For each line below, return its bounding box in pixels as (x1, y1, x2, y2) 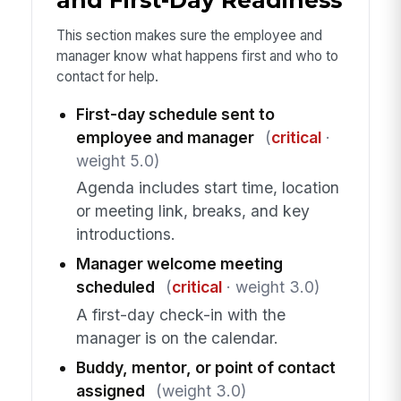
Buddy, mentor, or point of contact (75, 357, 336, 377)
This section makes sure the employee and (55, 27, 322, 45)
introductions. (75, 225, 175, 244)
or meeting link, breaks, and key (75, 201, 310, 221)
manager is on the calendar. (75, 328, 278, 347)
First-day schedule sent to (75, 104, 275, 124)
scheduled (75, 277, 155, 297)
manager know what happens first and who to (55, 47, 338, 65)
